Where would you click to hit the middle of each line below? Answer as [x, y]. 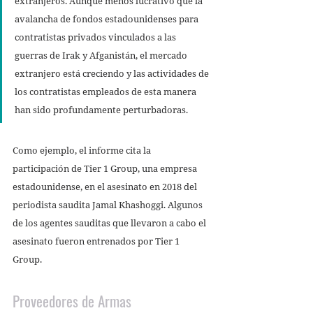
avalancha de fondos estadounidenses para [108, 19]
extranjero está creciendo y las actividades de [113, 73]
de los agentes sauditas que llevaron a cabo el [110, 223]
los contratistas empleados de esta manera [107, 91]
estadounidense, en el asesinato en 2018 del [106, 186]
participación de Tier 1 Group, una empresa [106, 168]
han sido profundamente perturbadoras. [102, 109]
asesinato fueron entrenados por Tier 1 [97, 241]
